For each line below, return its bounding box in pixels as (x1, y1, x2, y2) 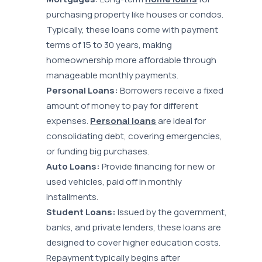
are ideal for (156, 115, 206, 127)
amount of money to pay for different (46, 99, 199, 112)
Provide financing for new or (100, 160, 216, 173)
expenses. (46, 115, 91, 127)
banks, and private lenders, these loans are (46, 221, 222, 234)
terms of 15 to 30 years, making (46, 39, 173, 51)
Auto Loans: (46, 160, 101, 173)
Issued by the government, (116, 206, 227, 219)
